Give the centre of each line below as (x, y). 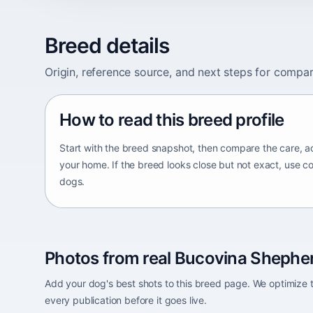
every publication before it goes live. (126, 300)
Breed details (107, 45)
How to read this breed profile (172, 119)
